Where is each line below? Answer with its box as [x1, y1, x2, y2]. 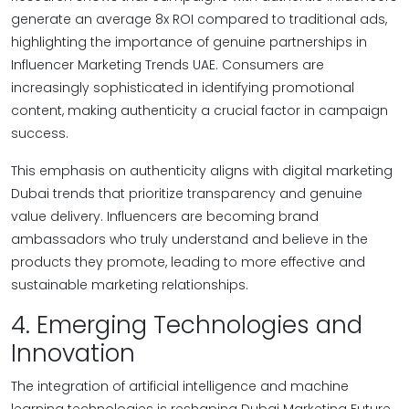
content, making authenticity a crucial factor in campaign [11, 101, 388, 120]
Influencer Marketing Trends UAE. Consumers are [11, 56, 324, 74]
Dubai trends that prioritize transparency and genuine [11, 184, 362, 203]
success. [11, 124, 68, 142]
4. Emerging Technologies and [11, 309, 362, 341]
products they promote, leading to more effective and [11, 253, 365, 271]
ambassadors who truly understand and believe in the [11, 230, 368, 248]
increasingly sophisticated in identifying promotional [11, 79, 354, 97]
